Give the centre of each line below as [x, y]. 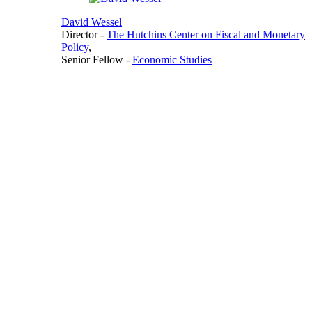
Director [81, 34]
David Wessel [92, 22]
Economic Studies [172, 60]
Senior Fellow [94, 60]
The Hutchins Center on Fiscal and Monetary [206, 34]
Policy [75, 47]
